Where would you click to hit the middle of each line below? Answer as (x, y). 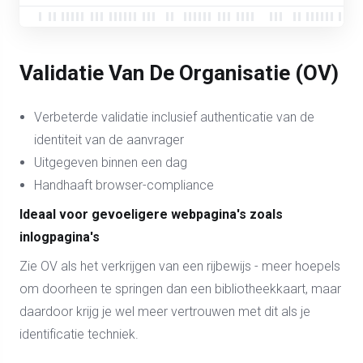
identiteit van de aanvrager (109, 140)
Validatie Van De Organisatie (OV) (179, 73)
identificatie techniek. (79, 334)
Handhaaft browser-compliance (124, 185)
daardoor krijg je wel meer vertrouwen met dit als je (165, 312)
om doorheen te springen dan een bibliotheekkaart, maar (180, 289)
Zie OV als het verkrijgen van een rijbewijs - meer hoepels (180, 266)
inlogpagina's (60, 237)
